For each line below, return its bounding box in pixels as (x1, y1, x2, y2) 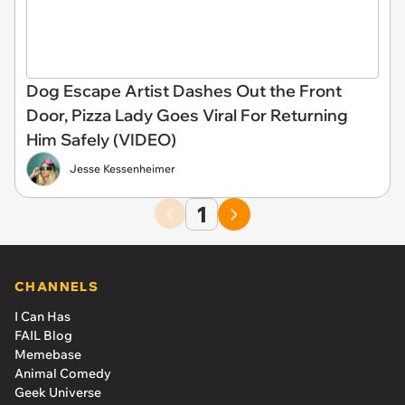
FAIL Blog (14, 327, 72, 344)
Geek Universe (14, 384, 101, 400)
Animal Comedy (14, 365, 111, 381)
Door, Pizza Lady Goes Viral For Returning (26, 105, 348, 126)
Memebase (14, 346, 81, 363)
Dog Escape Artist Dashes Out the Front (26, 80, 342, 101)
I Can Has (14, 308, 71, 325)
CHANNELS (14, 278, 99, 295)
